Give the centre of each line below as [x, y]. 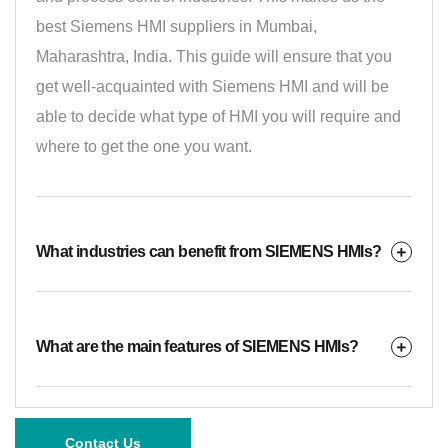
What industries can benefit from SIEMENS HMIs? [209, 251]
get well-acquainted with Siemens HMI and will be [212, 86]
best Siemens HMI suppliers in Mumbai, [176, 26]
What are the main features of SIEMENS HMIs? [197, 346]
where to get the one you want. [144, 146]
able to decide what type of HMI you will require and [218, 116]
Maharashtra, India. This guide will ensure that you [214, 56]
